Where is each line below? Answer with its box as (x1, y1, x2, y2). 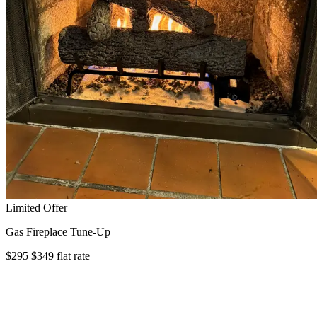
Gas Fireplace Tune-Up (6, 226, 110, 238)
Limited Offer (6, 202, 67, 214)
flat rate (57, 250, 90, 263)
